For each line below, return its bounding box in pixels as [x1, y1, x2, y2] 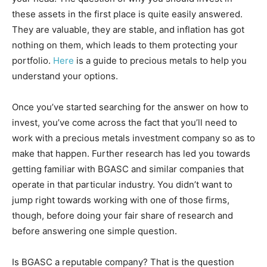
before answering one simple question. [12, 225, 177, 237]
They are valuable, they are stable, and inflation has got [12, 24, 244, 36]
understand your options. [12, 70, 118, 82]
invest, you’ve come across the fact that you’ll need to [12, 117, 237, 129]
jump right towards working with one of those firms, [12, 194, 229, 206]
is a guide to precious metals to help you [74, 55, 247, 67]
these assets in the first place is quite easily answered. [12, 8, 243, 20]
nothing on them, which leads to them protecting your [12, 39, 238, 51]
